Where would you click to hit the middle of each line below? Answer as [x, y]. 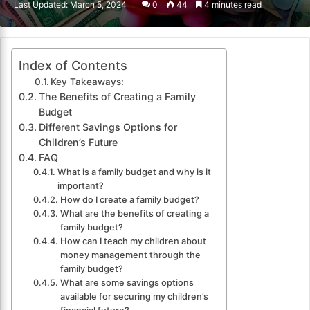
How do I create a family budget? [129, 200]
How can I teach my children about [133, 241]
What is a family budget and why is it [134, 172]
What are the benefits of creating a [134, 214]
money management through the [130, 255]
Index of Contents [73, 66]
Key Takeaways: [88, 82]
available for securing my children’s [134, 297]
